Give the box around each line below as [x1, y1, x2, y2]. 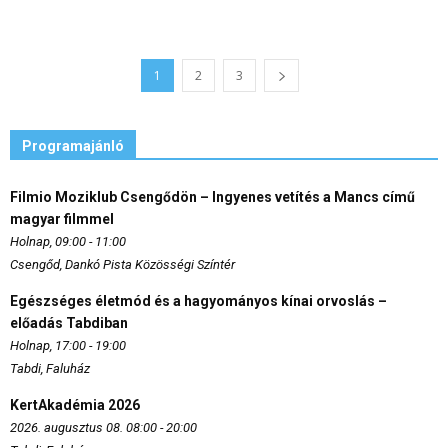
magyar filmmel [10, 211, 114, 227]
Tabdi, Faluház [10, 361, 90, 376]
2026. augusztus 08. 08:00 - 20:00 [10, 420, 197, 435]
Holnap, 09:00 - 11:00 [10, 234, 126, 249]
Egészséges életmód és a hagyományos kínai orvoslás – [10, 293, 387, 309]
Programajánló [22, 138, 124, 154]
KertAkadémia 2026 [10, 397, 140, 413]
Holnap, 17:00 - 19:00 [10, 338, 126, 353]
